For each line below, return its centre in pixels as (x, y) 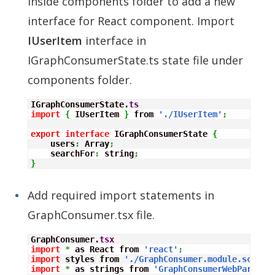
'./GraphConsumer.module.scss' (195, 259)
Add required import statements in (121, 195)
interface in (114, 40)
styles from (92, 259)
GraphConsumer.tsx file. (91, 215)
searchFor (63, 153)
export (45, 134)
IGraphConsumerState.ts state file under (135, 60)
